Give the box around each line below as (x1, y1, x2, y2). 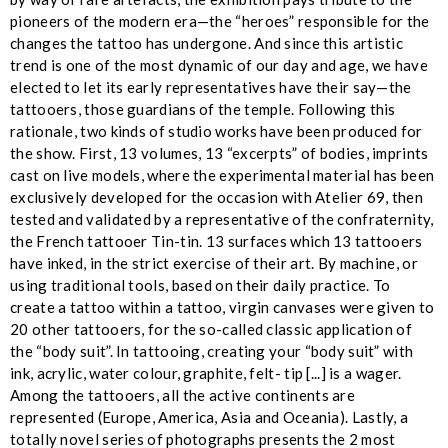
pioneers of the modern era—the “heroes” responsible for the (10, 11, 430, 30)
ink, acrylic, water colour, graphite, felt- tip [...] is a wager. (10, 363, 402, 382)
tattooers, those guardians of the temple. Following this (10, 99, 396, 118)
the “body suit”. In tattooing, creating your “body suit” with (10, 341, 414, 360)
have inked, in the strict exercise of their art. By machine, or (10, 253, 418, 272)
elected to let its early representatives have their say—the (10, 77, 412, 96)
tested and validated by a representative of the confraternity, (10, 209, 434, 228)
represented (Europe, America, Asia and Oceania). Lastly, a (10, 407, 409, 426)
